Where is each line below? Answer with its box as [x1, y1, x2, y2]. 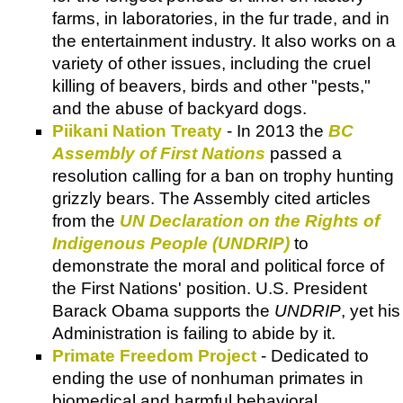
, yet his [341, 300, 400, 320]
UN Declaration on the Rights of [120, 210, 380, 230]
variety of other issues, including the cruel [52, 53, 371, 73]
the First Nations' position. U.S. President [52, 278, 367, 298]
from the [52, 210, 120, 230]
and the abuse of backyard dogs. [52, 98, 307, 118]
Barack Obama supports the [52, 300, 274, 320]
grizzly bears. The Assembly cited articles [52, 188, 371, 208]
